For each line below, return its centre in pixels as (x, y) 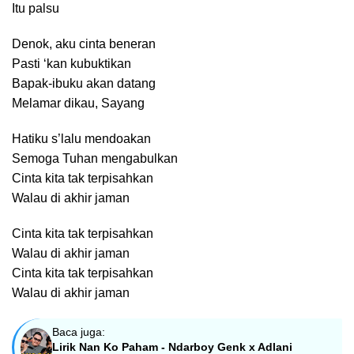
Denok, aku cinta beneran (84, 44)
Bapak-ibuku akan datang (84, 83)
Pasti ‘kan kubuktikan (72, 64)
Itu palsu (36, 8)
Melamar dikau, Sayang (78, 103)
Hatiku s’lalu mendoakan (81, 139)
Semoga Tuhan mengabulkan (95, 158)
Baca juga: (79, 332)
